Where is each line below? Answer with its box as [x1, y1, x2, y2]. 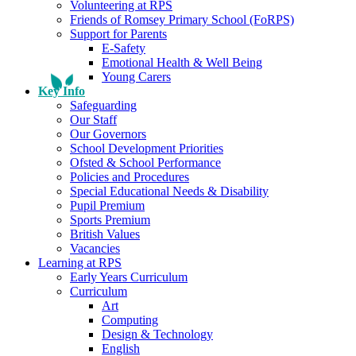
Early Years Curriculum [70, 269, 188, 284]
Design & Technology [102, 327, 213, 341]
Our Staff [70, 112, 117, 126]
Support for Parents [70, 26, 167, 41]
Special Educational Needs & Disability [70, 184, 269, 198]
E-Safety [102, 41, 145, 55]
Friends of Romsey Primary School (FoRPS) [70, 12, 294, 26]
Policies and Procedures [70, 169, 189, 184]
